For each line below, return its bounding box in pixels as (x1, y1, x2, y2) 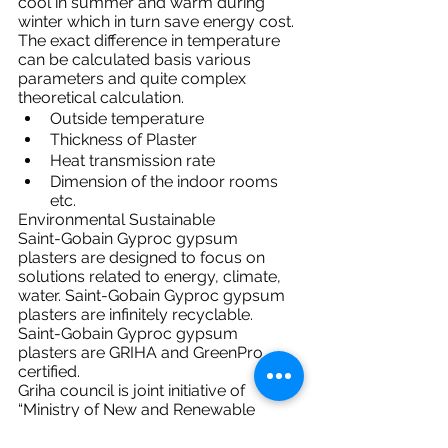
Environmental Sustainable (18, 210, 215, 229)
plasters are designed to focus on (18, 248, 269, 267)
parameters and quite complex (18, 69, 250, 88)
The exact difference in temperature (18, 31, 284, 50)
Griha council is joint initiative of (18, 381, 249, 400)
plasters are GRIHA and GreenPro (18, 343, 267, 362)
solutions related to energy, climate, (18, 267, 285, 286)
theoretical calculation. (18, 88, 184, 107)
